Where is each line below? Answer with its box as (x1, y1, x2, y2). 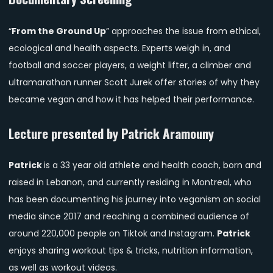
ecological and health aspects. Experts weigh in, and (9, 41, 230, 54)
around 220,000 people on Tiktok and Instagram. (9, 227, 217, 240)
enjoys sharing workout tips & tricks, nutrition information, (9, 244, 253, 257)
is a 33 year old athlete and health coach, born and (44, 159, 261, 172)
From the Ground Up (12, 24, 106, 37)
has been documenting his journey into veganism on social (9, 193, 261, 206)
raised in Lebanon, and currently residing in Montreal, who (9, 176, 252, 189)
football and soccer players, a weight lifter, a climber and (9, 58, 251, 71)
